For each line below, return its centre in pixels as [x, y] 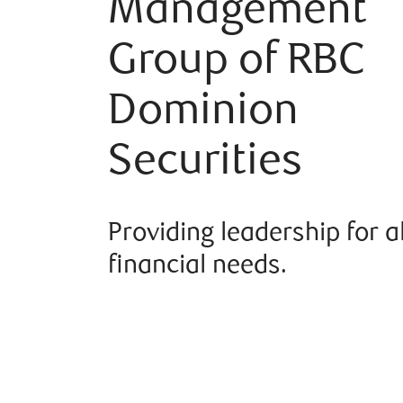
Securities [205, 164]
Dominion [203, 114]
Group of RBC [237, 63]
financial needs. [197, 267]
